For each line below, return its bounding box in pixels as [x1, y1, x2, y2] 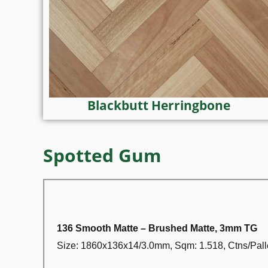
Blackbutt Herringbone [87, 96, 230, 114]
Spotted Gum [43, 142, 161, 167]
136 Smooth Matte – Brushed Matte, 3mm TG [57, 223, 257, 233]
